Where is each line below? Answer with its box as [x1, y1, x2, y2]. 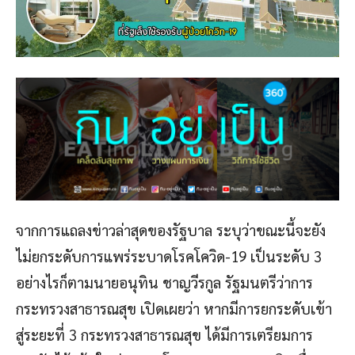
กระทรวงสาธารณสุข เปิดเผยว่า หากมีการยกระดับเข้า [16, 298, 332, 318]
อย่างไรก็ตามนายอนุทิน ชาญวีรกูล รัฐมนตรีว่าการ [16, 272, 313, 292]
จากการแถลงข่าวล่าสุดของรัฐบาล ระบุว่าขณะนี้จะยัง [16, 219, 326, 239]
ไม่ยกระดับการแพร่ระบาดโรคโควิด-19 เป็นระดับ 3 [16, 246, 322, 265]
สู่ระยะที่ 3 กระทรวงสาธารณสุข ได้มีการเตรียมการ [16, 324, 313, 344]
